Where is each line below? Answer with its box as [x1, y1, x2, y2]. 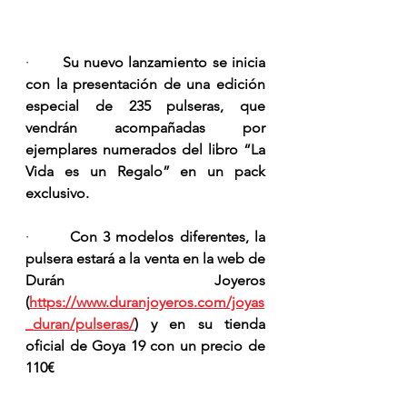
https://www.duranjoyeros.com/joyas [29, 293, 264, 312]
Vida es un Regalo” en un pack [25, 163, 265, 181]
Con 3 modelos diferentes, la [69, 228, 266, 246]
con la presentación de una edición [25, 75, 265, 94]
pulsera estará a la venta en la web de [25, 250, 265, 268]
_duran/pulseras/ [25, 315, 134, 333]
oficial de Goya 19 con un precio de [25, 337, 265, 355]
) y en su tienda [134, 315, 265, 333]
